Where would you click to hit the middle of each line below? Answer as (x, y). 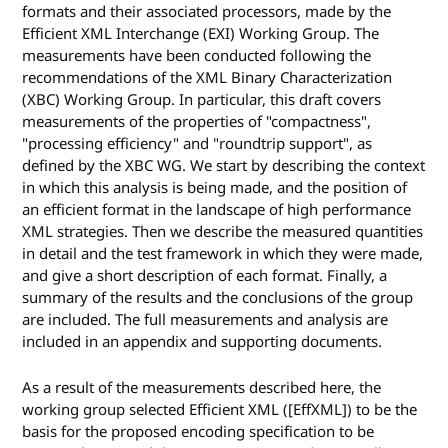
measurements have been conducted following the (197, 56)
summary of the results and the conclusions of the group (218, 298)
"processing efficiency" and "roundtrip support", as (197, 144)
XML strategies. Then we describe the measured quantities (223, 232)
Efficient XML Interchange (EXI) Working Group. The (201, 34)
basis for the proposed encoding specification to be (198, 431)
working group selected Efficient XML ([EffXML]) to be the (220, 409)
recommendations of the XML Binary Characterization (207, 78)
